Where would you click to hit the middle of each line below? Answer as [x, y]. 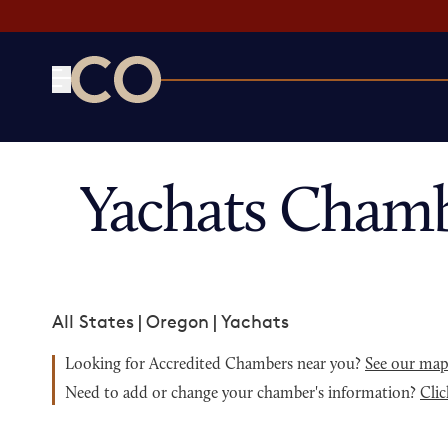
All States [93, 321]
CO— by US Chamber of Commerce [218, 115]
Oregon [177, 321]
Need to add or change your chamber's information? [242, 394]
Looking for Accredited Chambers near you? [215, 365]
